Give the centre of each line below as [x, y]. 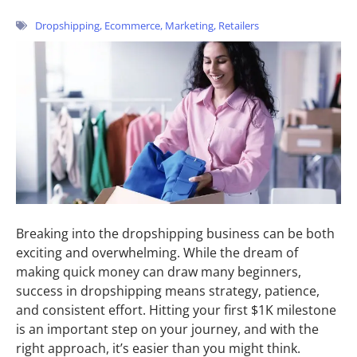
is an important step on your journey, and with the [167, 329]
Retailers [239, 25]
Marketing [189, 25]
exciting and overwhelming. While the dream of [157, 253]
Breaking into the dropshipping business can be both [175, 233]
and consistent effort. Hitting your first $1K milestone [176, 310]
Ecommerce [132, 25]
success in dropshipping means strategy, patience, [168, 291]
